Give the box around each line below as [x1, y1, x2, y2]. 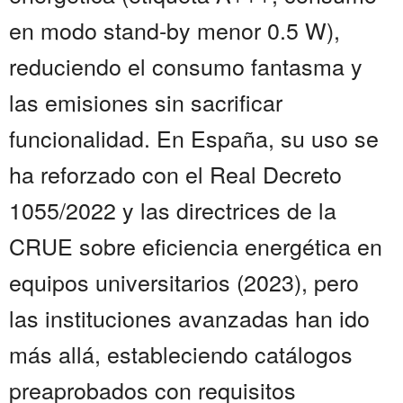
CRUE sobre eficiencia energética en [9, 229, 382, 263]
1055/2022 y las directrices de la [9, 193, 336, 227]
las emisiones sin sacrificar [9, 85, 282, 119]
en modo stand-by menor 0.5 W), [9, 13, 340, 47]
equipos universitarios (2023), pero [9, 265, 359, 299]
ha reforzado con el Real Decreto [9, 157, 342, 191]
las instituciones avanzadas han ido [9, 301, 370, 335]
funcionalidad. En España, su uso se [9, 121, 379, 155]
